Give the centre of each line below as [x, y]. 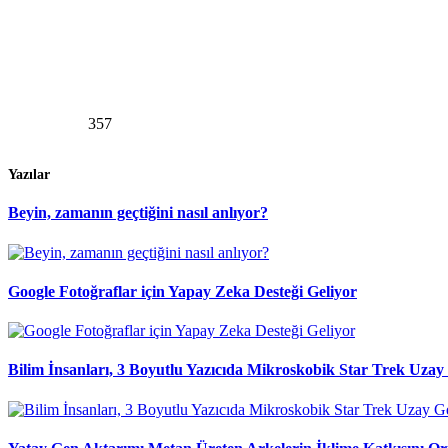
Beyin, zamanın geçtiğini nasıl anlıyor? [138, 213]
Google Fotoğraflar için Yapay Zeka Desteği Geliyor [182, 291]
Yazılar [29, 175]
